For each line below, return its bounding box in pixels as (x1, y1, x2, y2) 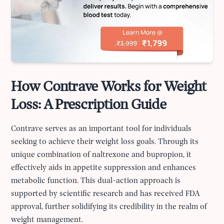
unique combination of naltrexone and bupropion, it (11, 151, 192, 159)
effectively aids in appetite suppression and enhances (11, 164, 196, 172)
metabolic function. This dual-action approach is (11, 177, 181, 185)
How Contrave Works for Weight (11, 79, 206, 95)
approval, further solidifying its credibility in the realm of (11, 203, 207, 211)
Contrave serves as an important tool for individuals (11, 125, 192, 133)
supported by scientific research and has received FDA (11, 190, 200, 198)
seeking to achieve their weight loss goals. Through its (11, 138, 199, 146)
